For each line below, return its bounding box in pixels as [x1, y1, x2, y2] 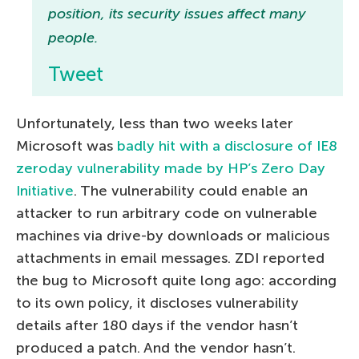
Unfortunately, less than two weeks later [16, 115, 293, 133]
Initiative [16, 182, 74, 200]
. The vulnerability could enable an [74, 182, 308, 200]
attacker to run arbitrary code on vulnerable [16, 204, 317, 223]
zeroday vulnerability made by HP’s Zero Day [16, 159, 325, 178]
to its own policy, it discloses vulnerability [16, 294, 299, 313]
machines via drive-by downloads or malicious [16, 227, 329, 245]
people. [48, 29, 98, 47]
